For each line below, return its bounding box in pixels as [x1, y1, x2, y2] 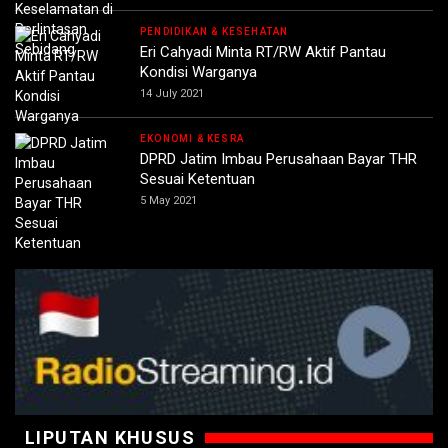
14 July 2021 [140, 87, 204, 101]
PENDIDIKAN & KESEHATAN [140, 26, 289, 38]
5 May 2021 [140, 194, 197, 208]
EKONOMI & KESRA [140, 133, 244, 145]
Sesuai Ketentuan [140, 170, 255, 189]
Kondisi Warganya [140, 63, 257, 82]
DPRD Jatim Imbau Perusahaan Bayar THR [140, 150, 417, 169]
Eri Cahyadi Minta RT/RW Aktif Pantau [140, 43, 386, 62]
